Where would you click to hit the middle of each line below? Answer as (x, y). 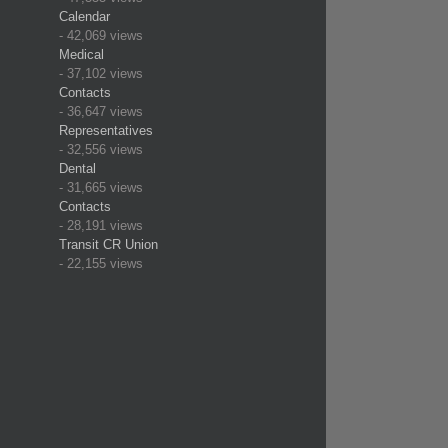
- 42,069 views (100, 35)
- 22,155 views (100, 263)
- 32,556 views (100, 149)
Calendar (84, 16)
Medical (81, 54)
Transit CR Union (108, 244)
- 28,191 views (100, 225)
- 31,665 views (100, 187)
